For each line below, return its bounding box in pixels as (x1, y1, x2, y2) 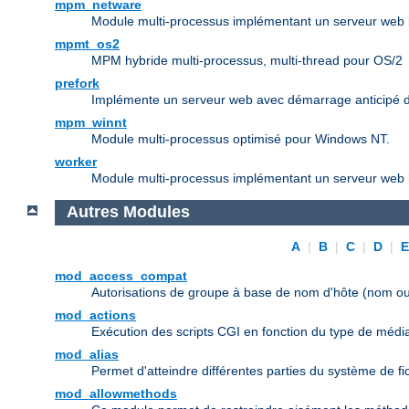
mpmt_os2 (55, 36, 120, 51)
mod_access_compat (55, 268, 187, 284)
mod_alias (55, 347, 119, 362)
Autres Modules (66, 203, 190, 222)
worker (55, 153, 97, 169)
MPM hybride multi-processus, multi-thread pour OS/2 (91, 52, 403, 68)
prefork (55, 75, 100, 90)
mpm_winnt (55, 114, 127, 130)
